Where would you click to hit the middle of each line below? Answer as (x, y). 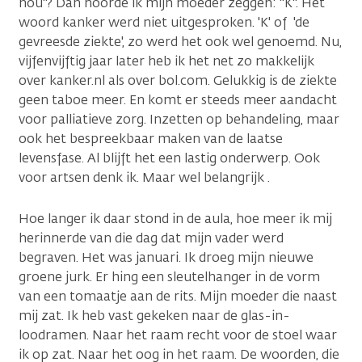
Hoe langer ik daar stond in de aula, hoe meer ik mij (175, 219)
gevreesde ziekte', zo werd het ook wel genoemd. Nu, (180, 42)
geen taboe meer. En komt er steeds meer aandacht (178, 100)
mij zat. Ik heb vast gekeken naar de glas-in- (154, 316)
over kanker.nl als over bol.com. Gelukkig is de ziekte (178, 81)
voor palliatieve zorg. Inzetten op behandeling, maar (179, 120)
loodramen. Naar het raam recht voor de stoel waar (178, 335)
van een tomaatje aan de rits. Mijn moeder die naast (178, 297)
